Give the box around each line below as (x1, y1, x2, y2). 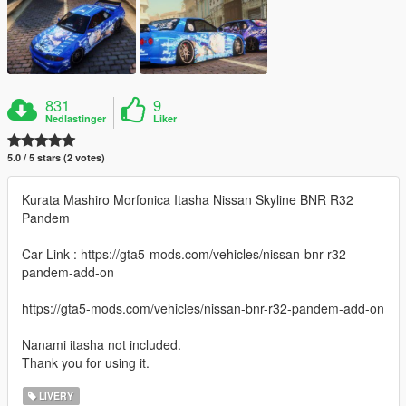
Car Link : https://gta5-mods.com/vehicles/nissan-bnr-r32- (22, 244, 351, 263)
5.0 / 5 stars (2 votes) (7, 150, 105, 164)
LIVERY (36, 388, 74, 402)
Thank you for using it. (22, 353, 150, 372)
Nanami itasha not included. (22, 334, 181, 353)
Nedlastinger (45, 111, 107, 125)
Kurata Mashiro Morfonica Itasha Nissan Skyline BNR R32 (22, 189, 353, 208)
